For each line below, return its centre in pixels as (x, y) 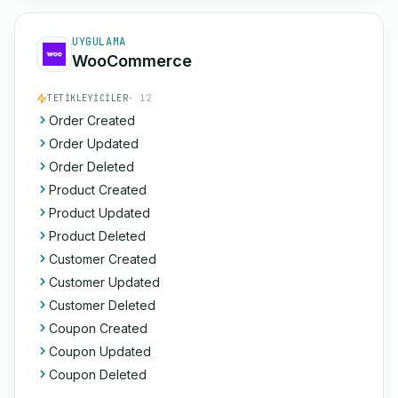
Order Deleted (92, 167)
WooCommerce (132, 61)
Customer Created (103, 259)
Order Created (92, 120)
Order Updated (94, 143)
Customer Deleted (102, 305)
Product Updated (99, 213)
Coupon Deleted (98, 374)
